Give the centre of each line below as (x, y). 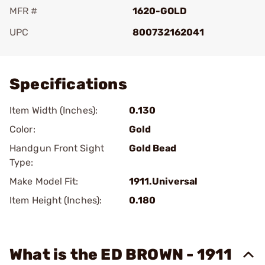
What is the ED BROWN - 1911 (121, 255)
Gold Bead (153, 148)
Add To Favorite (61, 49)
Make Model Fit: (44, 181)
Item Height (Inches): (56, 200)
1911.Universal (163, 181)
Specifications (68, 84)
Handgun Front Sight (57, 148)
